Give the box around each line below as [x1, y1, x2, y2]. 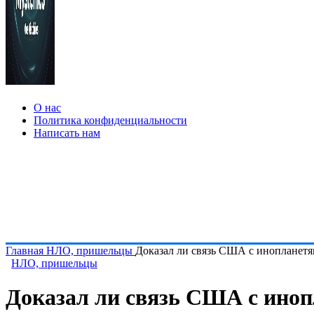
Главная [6, 245, 46, 257]
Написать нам [34, 127, 100, 139]
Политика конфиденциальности [34, 114, 187, 126]
